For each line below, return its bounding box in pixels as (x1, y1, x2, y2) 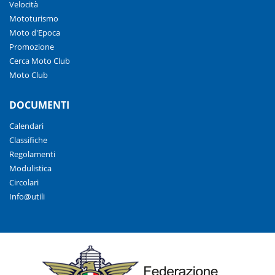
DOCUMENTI (9, 98, 69, 112)
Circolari (9, 176, 39, 188)
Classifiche (9, 134, 47, 145)
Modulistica (9, 162, 52, 174)
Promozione (9, 41, 54, 52)
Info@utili (9, 190, 45, 202)
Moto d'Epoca (9, 26, 60, 38)
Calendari (9, 120, 44, 131)
